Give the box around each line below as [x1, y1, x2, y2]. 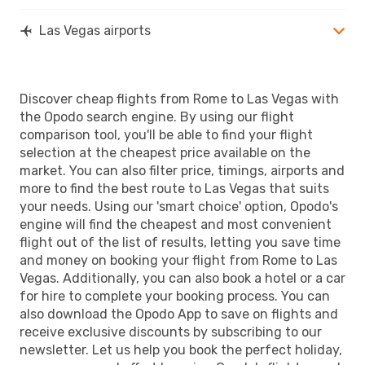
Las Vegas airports [39, 22, 151, 38]
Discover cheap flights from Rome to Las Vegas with [20, 90, 339, 107]
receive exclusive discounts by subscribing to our [20, 323, 322, 340]
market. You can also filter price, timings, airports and [20, 162, 345, 178]
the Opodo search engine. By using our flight [20, 108, 294, 125]
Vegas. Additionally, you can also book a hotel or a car [20, 270, 345, 286]
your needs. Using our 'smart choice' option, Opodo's [20, 198, 338, 214]
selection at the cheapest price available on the [20, 144, 310, 161]
